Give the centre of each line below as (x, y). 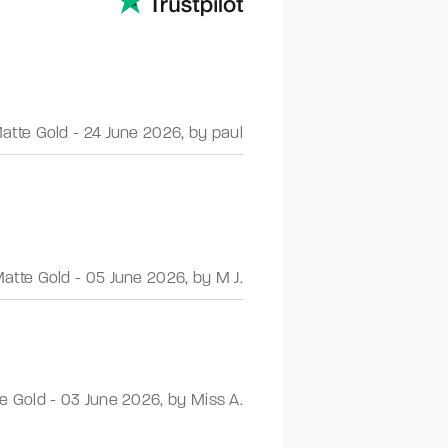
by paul (215, 132)
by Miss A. (205, 399)
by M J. (217, 277)
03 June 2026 (110, 399)
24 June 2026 (132, 132)
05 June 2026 (135, 277)
